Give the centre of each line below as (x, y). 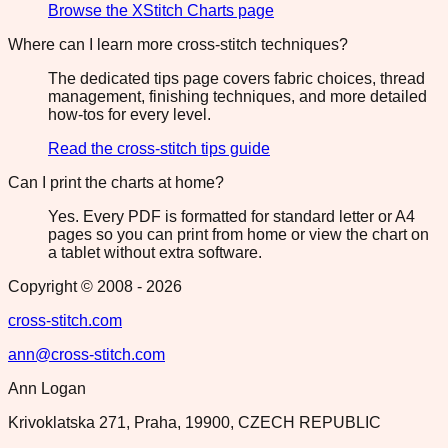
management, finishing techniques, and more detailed (237, 96)
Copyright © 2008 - (77, 286)
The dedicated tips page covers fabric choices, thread (236, 78)
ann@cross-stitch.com (86, 354)
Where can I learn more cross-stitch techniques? (178, 44)
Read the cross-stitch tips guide (159, 148)
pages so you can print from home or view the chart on (238, 234)
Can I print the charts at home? (116, 182)
